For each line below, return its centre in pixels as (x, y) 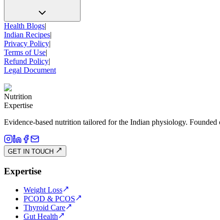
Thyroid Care (44, 208)
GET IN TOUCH (32, 151)
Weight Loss (43, 190)
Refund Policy (26, 61)
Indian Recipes (27, 34)
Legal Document (30, 70)
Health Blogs (24, 26)
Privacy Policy (27, 43)
